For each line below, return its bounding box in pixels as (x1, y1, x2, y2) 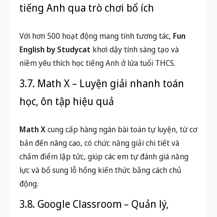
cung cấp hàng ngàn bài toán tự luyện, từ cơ (46, 124, 197, 135)
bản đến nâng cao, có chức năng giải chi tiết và (19, 138, 179, 149)
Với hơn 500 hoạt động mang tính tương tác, (19, 31, 173, 42)
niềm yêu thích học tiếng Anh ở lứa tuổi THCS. (19, 58, 175, 69)
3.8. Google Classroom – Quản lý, (19, 197, 169, 211)
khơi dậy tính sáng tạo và (91, 44, 179, 55)
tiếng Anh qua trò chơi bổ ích (19, 1, 154, 15)
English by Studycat (19, 44, 91, 55)
